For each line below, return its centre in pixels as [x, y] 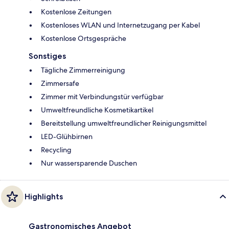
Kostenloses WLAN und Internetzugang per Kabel [120, 25]
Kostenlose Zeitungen [76, 12]
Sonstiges [47, 56]
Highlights [44, 197]
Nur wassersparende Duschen [89, 163]
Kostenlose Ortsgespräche [84, 39]
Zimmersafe [60, 84]
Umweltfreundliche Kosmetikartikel [97, 110]
